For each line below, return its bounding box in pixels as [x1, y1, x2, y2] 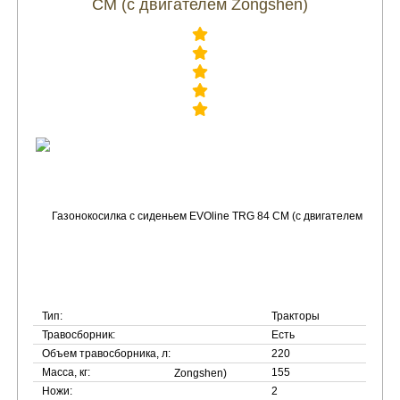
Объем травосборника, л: [42, 347, 171, 360]
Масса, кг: [42, 366, 91, 379]
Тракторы [271, 310, 321, 322]
